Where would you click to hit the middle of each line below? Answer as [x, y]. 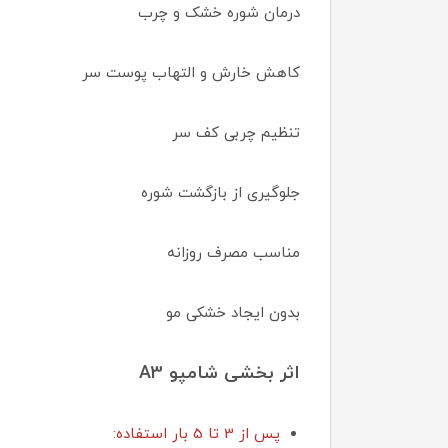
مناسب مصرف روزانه [233, 253]
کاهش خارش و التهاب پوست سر [191, 73]
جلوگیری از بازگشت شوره [220, 193]
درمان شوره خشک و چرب [219, 13]
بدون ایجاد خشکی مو [233, 313]
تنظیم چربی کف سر [236, 133]
